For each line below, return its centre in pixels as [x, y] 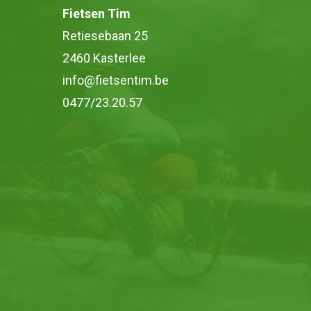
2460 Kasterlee [104, 58]
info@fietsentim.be [116, 80]
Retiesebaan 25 [105, 36]
